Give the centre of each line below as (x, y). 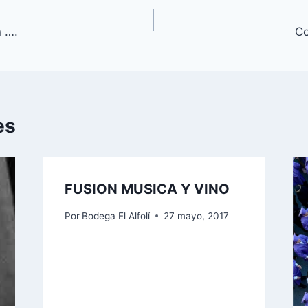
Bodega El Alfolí (115, 216)
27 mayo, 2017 (196, 216)
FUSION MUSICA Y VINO (147, 189)
